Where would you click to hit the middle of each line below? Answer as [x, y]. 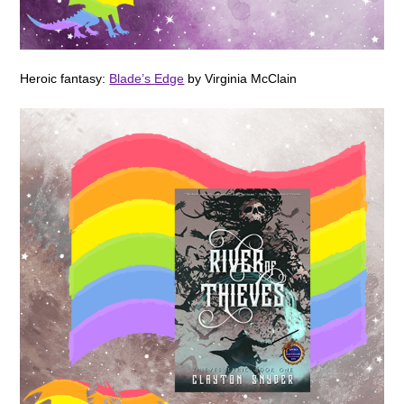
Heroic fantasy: [65, 79]
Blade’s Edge [147, 79]
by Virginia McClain [241, 79]
